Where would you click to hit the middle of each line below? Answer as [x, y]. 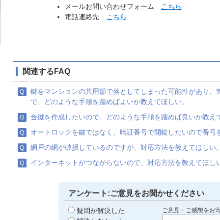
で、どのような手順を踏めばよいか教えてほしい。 [109, 102]
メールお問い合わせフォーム [113, 6]
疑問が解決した [100, 211]
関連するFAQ [46, 71]
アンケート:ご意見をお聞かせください [136, 193]
